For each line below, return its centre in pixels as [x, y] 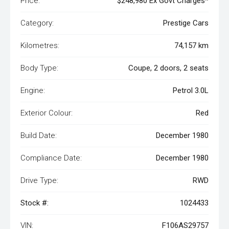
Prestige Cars [186, 23]
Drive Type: [39, 180]
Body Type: [39, 68]
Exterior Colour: [47, 113]
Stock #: [35, 203]
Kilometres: [40, 45]
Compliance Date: [51, 158]
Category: [37, 23]
